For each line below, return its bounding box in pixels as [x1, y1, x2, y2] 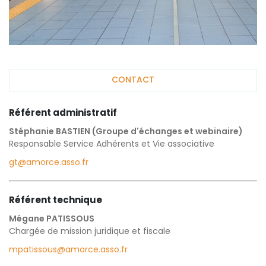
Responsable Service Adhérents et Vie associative [9, 137, 214, 150]
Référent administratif [9, 106, 117, 119]
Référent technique [9, 193, 102, 206]
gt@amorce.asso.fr [9, 156, 88, 168]
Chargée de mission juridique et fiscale [9, 224, 170, 237]
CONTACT [112, 74, 154, 86]
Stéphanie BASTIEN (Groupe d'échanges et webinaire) [9, 125, 243, 137]
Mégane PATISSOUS [9, 212, 94, 224]
